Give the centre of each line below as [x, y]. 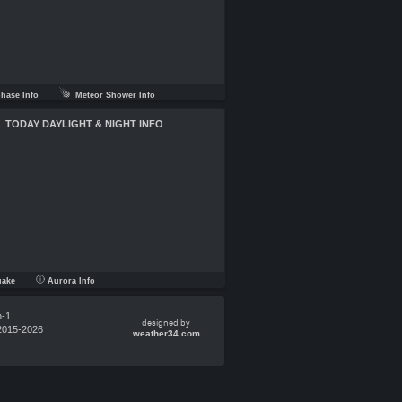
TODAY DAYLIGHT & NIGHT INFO [84, 124]
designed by [166, 323]
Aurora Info [70, 281]
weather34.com [166, 333]
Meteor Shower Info [113, 95]
